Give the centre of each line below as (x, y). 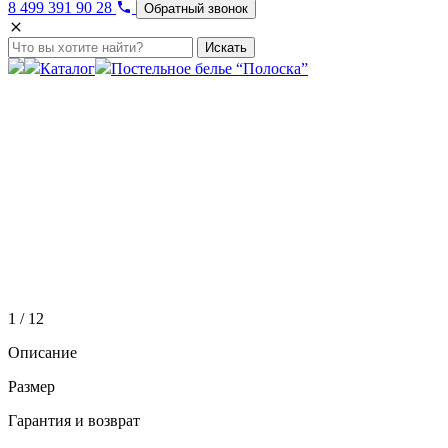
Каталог (67, 68)
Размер (31, 386)
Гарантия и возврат (74, 420)
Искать (226, 47)
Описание (42, 352)
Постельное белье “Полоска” (209, 68)
